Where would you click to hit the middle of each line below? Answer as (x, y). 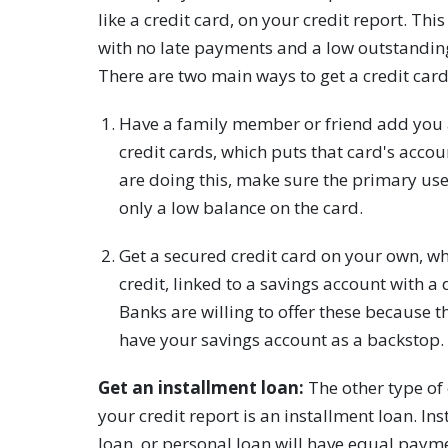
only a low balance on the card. (240, 207)
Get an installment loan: (201, 387)
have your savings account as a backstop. (281, 339)
